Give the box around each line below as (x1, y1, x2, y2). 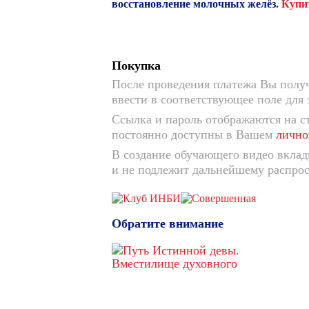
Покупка (112, 59, 161, 72)
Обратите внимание (112, 217, 223, 230)
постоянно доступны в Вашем (112, 126, 276, 142)
